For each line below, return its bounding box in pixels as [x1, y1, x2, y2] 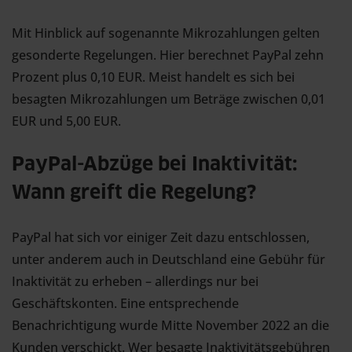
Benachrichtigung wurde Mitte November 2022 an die [12, 317, 329, 334]
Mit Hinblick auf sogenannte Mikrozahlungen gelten [12, 24, 320, 42]
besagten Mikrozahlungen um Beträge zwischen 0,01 [12, 90, 325, 108]
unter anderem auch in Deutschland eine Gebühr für [12, 251, 325, 268]
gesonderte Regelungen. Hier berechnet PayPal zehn [12, 46, 324, 64]
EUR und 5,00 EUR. [12, 112, 121, 130]
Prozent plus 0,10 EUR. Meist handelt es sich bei [12, 68, 295, 86]
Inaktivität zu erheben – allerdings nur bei [12, 273, 258, 290]
